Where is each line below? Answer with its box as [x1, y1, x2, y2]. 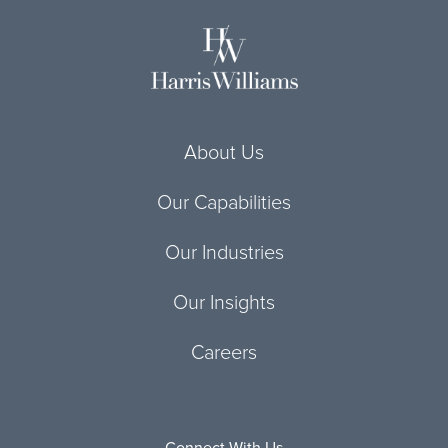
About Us [184, 143, 264, 163]
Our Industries [164, 243, 284, 263]
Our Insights [173, 293, 275, 313]
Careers [191, 343, 257, 363]
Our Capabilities [157, 193, 291, 213]
